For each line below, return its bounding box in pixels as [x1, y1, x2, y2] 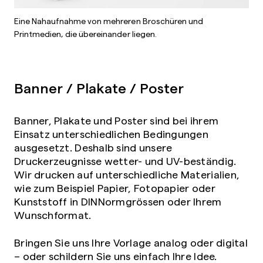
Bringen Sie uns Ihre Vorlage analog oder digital [14, 235, 248, 249]
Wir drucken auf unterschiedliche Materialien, [14, 167, 240, 181]
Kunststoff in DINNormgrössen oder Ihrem [14, 194, 222, 208]
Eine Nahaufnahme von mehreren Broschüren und [14, 15, 203, 26]
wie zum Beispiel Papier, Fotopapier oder [14, 181, 215, 195]
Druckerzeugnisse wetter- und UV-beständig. [14, 154, 237, 168]
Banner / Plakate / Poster [14, 78, 184, 97]
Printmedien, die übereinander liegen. [14, 28, 157, 39]
